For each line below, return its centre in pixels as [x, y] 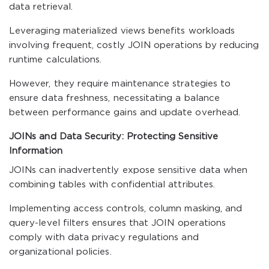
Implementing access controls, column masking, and [126, 209]
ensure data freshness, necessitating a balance [115, 98]
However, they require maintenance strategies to [120, 84]
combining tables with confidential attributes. [112, 185]
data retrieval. [41, 7]
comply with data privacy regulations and [104, 237]
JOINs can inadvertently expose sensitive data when [128, 170]
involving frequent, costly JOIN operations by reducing [134, 45]
